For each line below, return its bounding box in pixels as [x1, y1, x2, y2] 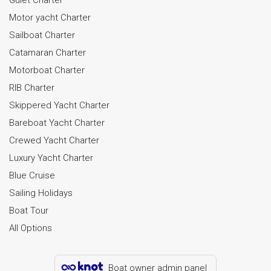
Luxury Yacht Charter [9, 152, 93, 163]
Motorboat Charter [9, 64, 85, 76]
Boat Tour [9, 204, 48, 216]
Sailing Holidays [9, 187, 73, 198]
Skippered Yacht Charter [9, 99, 109, 111]
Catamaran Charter [9, 47, 86, 58]
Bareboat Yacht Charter [9, 117, 105, 128]
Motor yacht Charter [9, 11, 91, 23]
